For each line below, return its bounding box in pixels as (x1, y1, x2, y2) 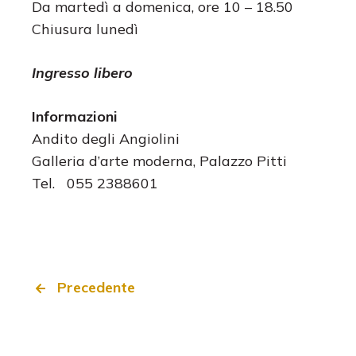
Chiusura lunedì (32, 19, 138, 38)
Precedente (57, 277, 136, 296)
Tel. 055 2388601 (32, 173, 158, 192)
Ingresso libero (32, 63, 133, 82)
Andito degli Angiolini (32, 129, 180, 148)
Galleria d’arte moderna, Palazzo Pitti (32, 151, 287, 170)
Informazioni (32, 106, 118, 126)
